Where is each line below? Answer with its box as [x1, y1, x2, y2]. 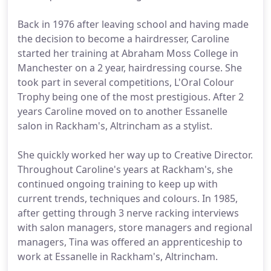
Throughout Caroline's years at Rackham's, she [18, 163, 233, 176]
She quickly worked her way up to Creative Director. [18, 148, 253, 162]
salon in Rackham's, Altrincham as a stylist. [18, 119, 212, 132]
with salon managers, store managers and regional [18, 221, 252, 234]
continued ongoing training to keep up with [18, 177, 218, 191]
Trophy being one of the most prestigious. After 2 [18, 90, 244, 103]
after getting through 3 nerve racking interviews [18, 206, 239, 220]
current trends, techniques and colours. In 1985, [18, 192, 238, 205]
